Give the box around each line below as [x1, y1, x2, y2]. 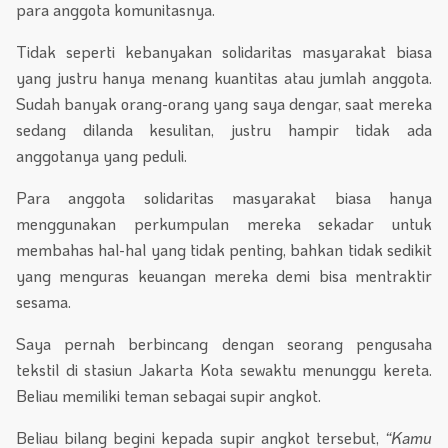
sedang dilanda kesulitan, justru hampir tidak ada [16, 118, 432, 140]
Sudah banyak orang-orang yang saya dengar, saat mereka [16, 92, 432, 114]
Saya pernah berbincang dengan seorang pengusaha [16, 332, 432, 354]
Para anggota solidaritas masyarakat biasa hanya [16, 186, 432, 208]
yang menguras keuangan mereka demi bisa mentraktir [16, 264, 432, 286]
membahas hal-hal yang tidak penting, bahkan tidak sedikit [16, 238, 432, 260]
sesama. [16, 290, 71, 312]
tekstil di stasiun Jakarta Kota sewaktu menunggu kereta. [16, 358, 432, 380]
